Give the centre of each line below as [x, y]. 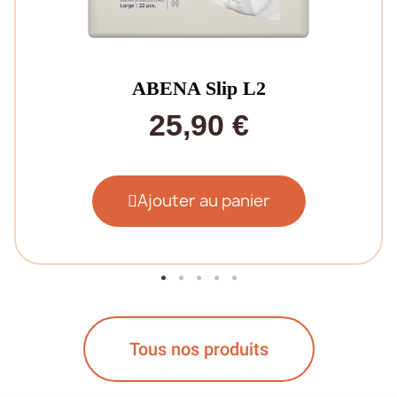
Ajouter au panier [203, 201]
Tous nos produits [198, 350]
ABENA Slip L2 [198, 89]
